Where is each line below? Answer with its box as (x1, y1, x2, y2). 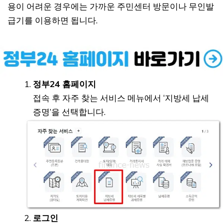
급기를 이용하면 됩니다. (7, 15, 98, 26)
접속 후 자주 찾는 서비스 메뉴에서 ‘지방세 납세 (33, 93, 209, 104)
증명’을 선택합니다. (33, 107, 106, 117)
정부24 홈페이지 (33, 79, 96, 90)
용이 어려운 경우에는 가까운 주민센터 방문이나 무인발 (7, 1, 214, 12)
